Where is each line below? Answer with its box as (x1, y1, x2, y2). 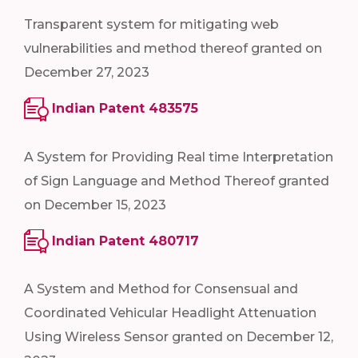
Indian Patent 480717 (52, 233, 199, 249)
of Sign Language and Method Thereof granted (24, 173, 329, 189)
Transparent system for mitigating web (24, 16, 279, 32)
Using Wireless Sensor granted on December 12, (24, 329, 333, 345)
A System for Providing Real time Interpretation (24, 149, 333, 165)
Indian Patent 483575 (52, 100, 198, 116)
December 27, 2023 (24, 64, 149, 80)
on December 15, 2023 (24, 197, 166, 213)
